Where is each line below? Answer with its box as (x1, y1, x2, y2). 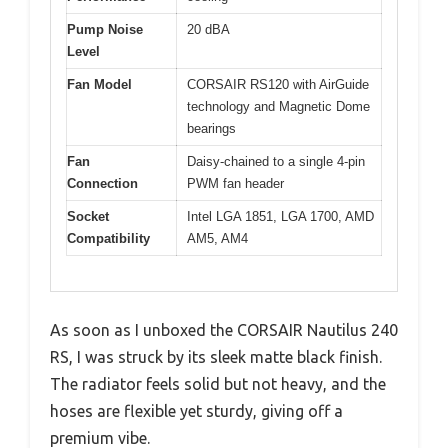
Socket (67, 209, 109, 225)
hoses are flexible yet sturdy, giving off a (50, 401, 343, 420)
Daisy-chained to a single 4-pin (187, 154, 365, 170)
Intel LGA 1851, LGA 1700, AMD (187, 209, 374, 225)
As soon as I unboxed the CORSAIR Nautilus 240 (50, 320, 398, 339)
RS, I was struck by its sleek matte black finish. (50, 347, 382, 366)
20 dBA (187, 22, 230, 38)
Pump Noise (67, 22, 143, 38)
